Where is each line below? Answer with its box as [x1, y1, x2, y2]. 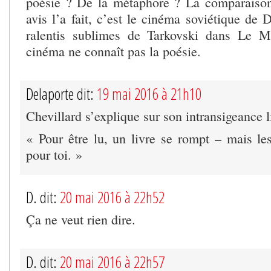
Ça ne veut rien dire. [26, 210, 135, 228]
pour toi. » [26, 145, 82, 163]
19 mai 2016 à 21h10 [97, 83, 201, 104]
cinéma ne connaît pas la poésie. [26, 42, 201, 60]
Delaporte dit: [26, 83, 97, 104]
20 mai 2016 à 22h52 [60, 186, 165, 207]
